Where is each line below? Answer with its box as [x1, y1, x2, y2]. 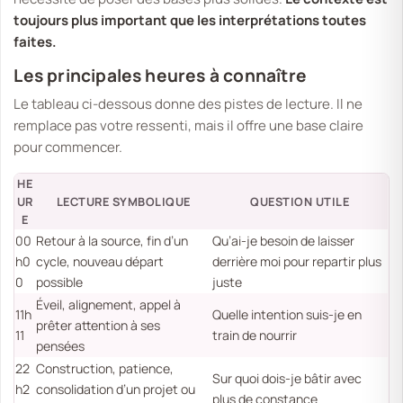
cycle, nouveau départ [36, 253, 165, 271]
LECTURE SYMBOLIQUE [56, 193, 191, 210]
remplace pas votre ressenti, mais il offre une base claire [13, 116, 364, 136]
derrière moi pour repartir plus [212, 253, 382, 271]
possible [36, 273, 84, 291]
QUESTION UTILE [250, 193, 350, 210]
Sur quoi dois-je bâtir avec [212, 370, 363, 388]
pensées [36, 337, 85, 355]
